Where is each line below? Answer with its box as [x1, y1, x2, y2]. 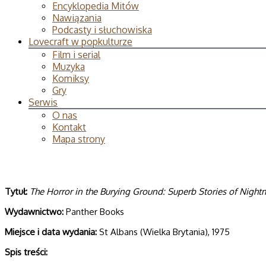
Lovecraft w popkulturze [28, 36, 132, 47]
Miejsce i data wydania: [5, 226, 97, 237]
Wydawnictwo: [5, 206, 64, 217]
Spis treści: [5, 246, 47, 258]
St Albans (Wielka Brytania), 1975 [97, 226, 230, 237]
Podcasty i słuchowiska [52, 24, 152, 36]
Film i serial [52, 49, 100, 61]
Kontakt [52, 121, 86, 133]
